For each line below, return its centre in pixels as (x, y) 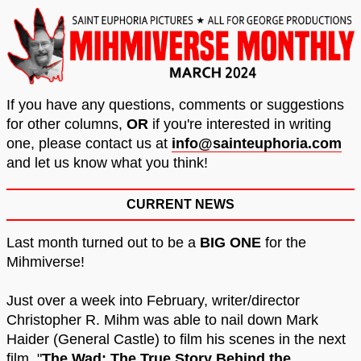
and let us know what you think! (107, 162)
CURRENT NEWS (180, 204)
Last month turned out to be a (103, 242)
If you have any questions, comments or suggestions (175, 104)
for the (284, 242)
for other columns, (66, 124)
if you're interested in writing (240, 124)
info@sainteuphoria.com (257, 143)
